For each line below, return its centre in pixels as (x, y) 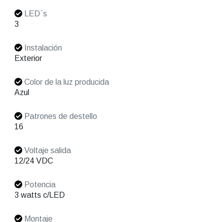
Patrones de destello (59, 116)
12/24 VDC (33, 161)
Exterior (28, 58)
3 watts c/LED (39, 195)
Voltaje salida (46, 151)
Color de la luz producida (65, 82)
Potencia (39, 185)
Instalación (42, 48)
